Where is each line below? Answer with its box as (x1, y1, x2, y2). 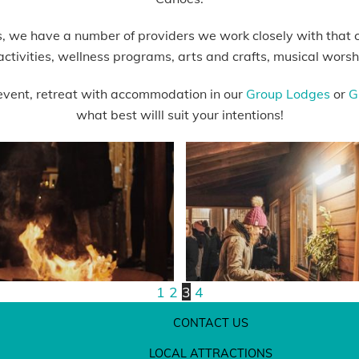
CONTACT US (172, 316, 248, 331)
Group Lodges (245, 86, 330, 103)
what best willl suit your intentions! (75, 107, 284, 123)
